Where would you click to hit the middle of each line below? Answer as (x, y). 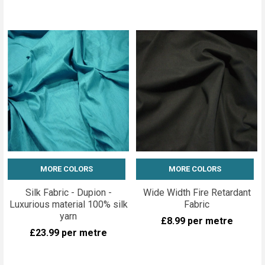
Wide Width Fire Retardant (197, 192)
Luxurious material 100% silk (68, 204)
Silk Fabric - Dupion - (68, 192)
